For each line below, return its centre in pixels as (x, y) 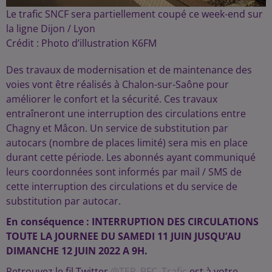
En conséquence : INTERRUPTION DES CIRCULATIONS (132, 222)
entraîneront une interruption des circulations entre (126, 114)
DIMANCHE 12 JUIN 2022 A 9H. (77, 251)
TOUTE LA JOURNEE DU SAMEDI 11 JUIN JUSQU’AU (124, 236)
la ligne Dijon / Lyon (51, 29)
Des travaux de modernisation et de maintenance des (129, 70)
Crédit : (24, 43)
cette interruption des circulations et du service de (122, 186)
